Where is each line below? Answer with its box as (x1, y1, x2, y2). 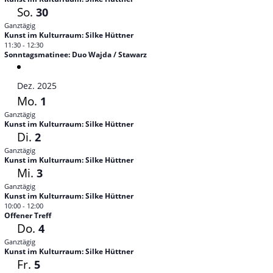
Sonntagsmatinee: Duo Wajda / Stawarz (4, 49, 147, 60)
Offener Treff (4, 210, 51, 221)
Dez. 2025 (16, 80, 57, 91)
